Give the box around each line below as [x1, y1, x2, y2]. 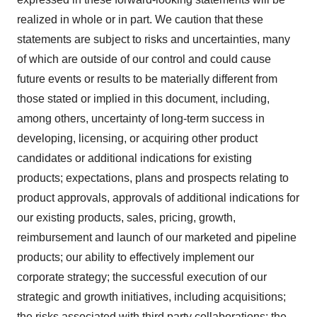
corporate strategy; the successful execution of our [17, 270, 267, 283]
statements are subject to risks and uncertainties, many [17, 33, 290, 45]
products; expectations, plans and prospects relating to [17, 171, 289, 184]
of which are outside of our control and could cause [17, 52, 271, 65]
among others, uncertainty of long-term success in [17, 112, 265, 125]
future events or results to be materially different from [17, 72, 277, 85]
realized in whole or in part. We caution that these [17, 13, 263, 25]
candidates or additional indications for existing [17, 151, 252, 164]
